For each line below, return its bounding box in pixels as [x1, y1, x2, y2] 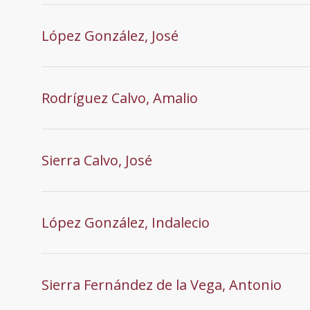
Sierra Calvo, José [42, 150, 152, 170]
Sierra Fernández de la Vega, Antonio [42, 275, 282, 294]
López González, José [42, 26, 179, 45]
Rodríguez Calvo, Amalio [42, 88, 198, 107]
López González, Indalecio [42, 212, 210, 232]
